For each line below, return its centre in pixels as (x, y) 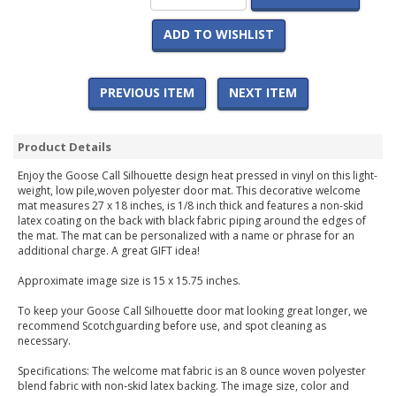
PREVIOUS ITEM (147, 93)
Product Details (65, 147)
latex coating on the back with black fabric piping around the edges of (192, 221)
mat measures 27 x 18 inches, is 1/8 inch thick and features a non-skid (190, 206)
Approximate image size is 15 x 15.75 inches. (129, 281)
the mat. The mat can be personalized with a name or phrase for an (186, 236)
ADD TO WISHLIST (218, 34)
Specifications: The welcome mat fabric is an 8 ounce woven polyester (192, 371)
